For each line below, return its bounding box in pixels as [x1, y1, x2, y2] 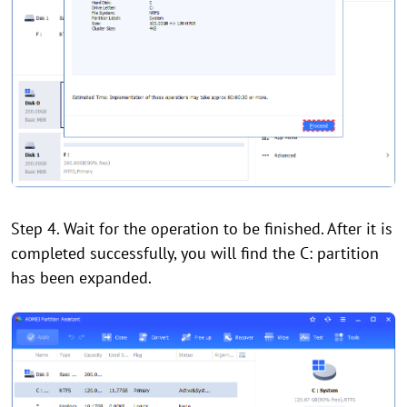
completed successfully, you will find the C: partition [11, 242, 379, 263]
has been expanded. [11, 266, 152, 288]
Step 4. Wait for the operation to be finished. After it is [11, 217, 392, 239]
